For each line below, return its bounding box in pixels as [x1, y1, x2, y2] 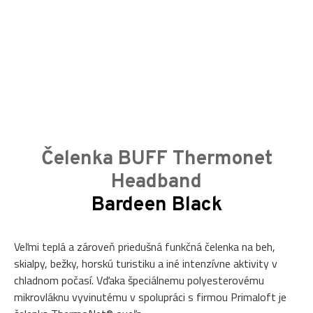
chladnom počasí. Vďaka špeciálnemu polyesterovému [14, 272, 264, 289]
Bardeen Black [91, 193, 222, 219]
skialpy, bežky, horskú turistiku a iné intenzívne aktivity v [14, 255, 277, 272]
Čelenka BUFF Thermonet [41, 147, 272, 173]
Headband [111, 170, 202, 196]
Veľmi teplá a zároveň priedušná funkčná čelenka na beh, [14, 238, 275, 256]
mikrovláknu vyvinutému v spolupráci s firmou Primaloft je [14, 289, 286, 306]
